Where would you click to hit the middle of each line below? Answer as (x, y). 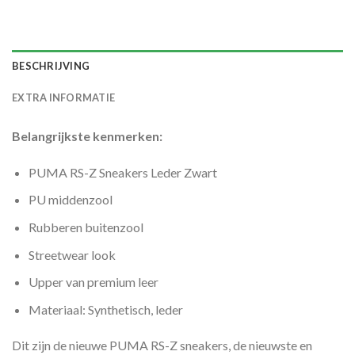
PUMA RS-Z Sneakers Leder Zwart (122, 172)
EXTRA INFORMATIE (64, 97)
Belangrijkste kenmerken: (87, 136)
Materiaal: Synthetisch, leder (105, 309)
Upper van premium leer (93, 282)
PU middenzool (70, 200)
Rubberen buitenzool (86, 227)
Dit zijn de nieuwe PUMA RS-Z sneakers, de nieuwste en (162, 345)
